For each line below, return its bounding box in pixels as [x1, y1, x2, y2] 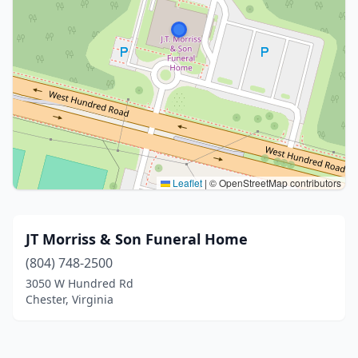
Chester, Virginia [26, 292, 113, 307]
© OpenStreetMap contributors [207, 176, 341, 189]
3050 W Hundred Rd [26, 276, 133, 291]
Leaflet [170, 176, 202, 189]
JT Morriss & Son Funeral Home [26, 229, 248, 249]
